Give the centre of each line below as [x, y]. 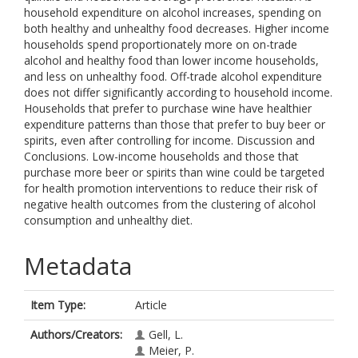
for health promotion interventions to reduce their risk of [171, 188]
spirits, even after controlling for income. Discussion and [169, 140]
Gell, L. [166, 334]
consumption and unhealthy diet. [108, 220]
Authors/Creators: [76, 334]
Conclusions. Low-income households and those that [161, 156]
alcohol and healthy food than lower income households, [171, 60]
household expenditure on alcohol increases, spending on [173, 12]
